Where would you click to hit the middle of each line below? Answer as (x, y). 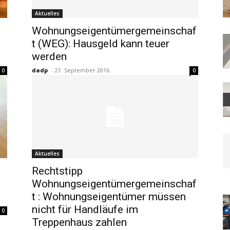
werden (49, 56)
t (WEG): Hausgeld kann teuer (101, 44)
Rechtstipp (57, 171)
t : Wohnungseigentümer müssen (109, 197)
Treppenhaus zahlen (79, 222)
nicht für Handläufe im (85, 209)
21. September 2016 (82, 70)
